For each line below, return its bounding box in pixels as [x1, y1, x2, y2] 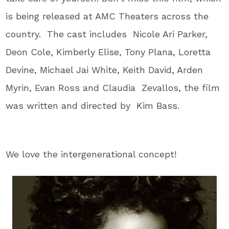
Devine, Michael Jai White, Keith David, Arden [6, 64, 203, 75]
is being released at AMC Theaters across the [6, 11, 209, 21]
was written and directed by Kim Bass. [6, 100, 180, 111]
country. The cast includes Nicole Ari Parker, [6, 29, 208, 39]
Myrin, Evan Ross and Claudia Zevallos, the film [6, 82, 220, 93]
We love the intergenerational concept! [6, 149, 177, 159]
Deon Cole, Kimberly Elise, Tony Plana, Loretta [6, 47, 211, 57]
